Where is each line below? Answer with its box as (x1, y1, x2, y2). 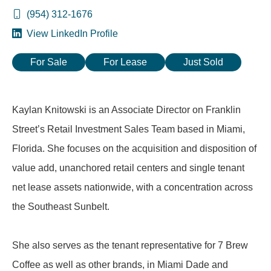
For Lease (103, 57, 147, 67)
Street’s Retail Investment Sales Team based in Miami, (12, 124, 245, 134)
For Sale (30, 57, 67, 67)
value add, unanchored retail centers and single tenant (12, 163, 244, 173)
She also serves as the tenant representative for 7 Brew (12, 240, 248, 250)
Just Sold (183, 57, 223, 67)
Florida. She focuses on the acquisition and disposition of (12, 143, 256, 154)
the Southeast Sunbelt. (12, 201, 109, 212)
